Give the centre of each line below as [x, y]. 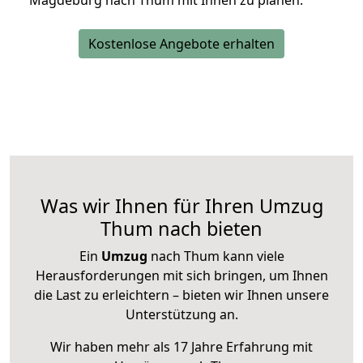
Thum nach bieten [181, 229]
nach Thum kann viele [216, 256]
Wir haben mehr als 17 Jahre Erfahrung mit [181, 347]
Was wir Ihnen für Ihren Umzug [181, 206]
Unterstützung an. [181, 315]
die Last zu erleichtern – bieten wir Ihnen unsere [181, 295]
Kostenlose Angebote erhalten [181, 44]
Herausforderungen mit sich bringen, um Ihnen [181, 276]
